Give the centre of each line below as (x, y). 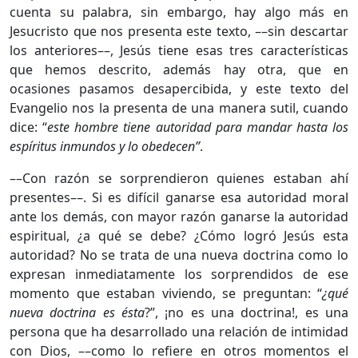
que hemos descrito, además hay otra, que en (179, 69)
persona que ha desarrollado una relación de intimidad (179, 331)
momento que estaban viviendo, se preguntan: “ (166, 293)
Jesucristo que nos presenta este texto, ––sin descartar (179, 31)
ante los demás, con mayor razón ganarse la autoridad (179, 216)
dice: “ (29, 127)
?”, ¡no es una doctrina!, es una (247, 312)
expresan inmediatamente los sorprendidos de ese (179, 274)
